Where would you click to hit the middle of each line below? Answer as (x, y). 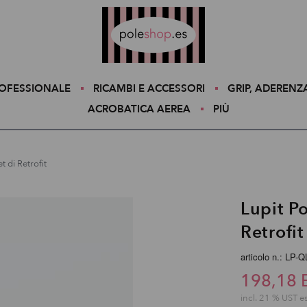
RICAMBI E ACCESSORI (149, 88)
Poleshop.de (122, 12)
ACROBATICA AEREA (139, 109)
